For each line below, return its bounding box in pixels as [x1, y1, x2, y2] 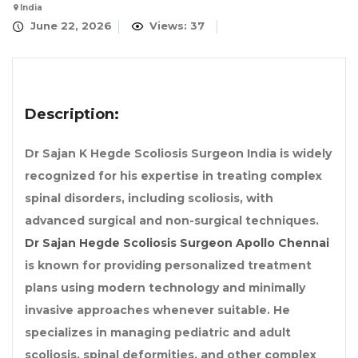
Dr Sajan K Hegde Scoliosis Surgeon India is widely [25, 146, 332, 161]
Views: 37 [146, 19, 205, 33]
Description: [25, 105, 119, 124]
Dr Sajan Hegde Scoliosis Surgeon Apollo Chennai [25, 236, 329, 251]
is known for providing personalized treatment [25, 258, 312, 273]
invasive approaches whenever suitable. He [25, 303, 290, 318]
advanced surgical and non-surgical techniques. [25, 213, 319, 229]
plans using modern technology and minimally [25, 280, 305, 296]
